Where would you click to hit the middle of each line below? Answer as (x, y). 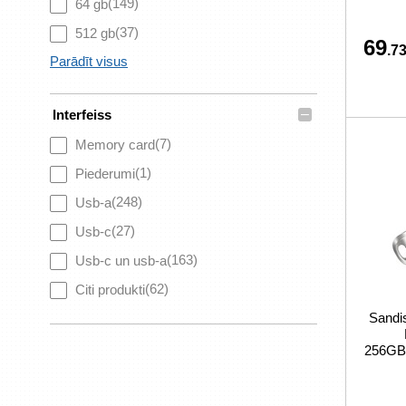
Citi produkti (110, 290)
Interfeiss (82, 115)
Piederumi (105, 174)
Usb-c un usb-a (121, 261)
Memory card (115, 145)
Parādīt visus (89, 61)
